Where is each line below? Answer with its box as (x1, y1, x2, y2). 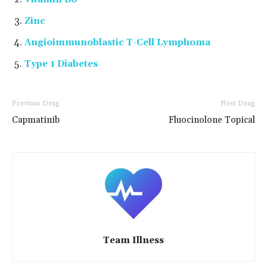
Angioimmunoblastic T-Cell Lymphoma (24, 36, 210, 48)
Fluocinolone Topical (169, 114, 255, 126)
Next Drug (221, 98, 255, 108)
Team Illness (103, 234, 164, 246)
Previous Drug (12, 98, 60, 108)
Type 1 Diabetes (24, 58, 98, 70)
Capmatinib (12, 114, 60, 126)
